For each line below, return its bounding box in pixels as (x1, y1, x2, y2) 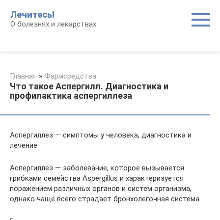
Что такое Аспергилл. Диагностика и (10, 81, 168, 91)
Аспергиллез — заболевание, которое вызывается (10, 164, 184, 172)
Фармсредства (44, 72, 96, 81)
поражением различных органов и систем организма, (10, 184, 192, 193)
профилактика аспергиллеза (10, 90, 132, 101)
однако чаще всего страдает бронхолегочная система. (10, 194, 201, 203)
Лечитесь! (10, 9, 55, 20)
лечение (10, 141, 37, 150)
